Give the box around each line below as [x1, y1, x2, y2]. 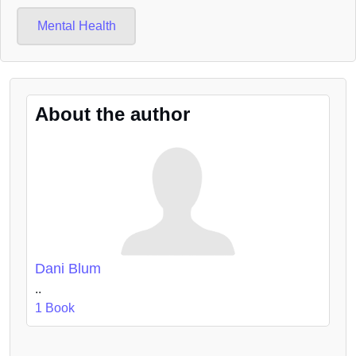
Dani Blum [35, 261, 101, 277]
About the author [35, 103, 190, 125]
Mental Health [37, 18, 116, 33]
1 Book [35, 301, 75, 315]
